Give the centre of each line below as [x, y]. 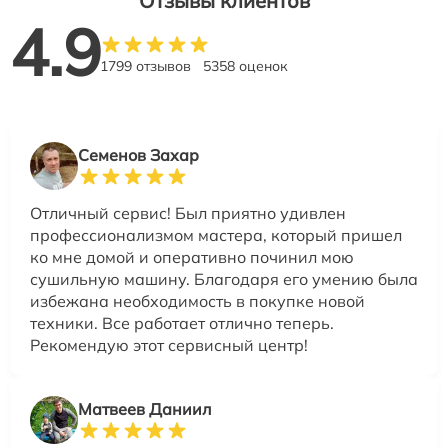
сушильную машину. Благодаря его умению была [224, 279]
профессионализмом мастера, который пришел [216, 235]
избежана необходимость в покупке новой [197, 301]
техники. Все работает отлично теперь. [182, 323]
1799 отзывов [145, 66]
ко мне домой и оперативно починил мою [192, 257]
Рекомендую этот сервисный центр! [169, 345]
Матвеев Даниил [144, 409]
